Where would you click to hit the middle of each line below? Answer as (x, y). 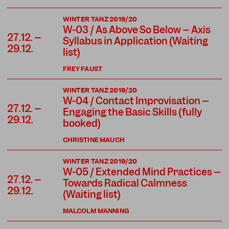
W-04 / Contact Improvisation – (136, 101)
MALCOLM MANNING (96, 211)
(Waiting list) (91, 194)
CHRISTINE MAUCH (94, 140)
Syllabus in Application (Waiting (135, 41)
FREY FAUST (83, 68)
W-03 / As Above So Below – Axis (136, 30)
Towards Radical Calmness (125, 183)
